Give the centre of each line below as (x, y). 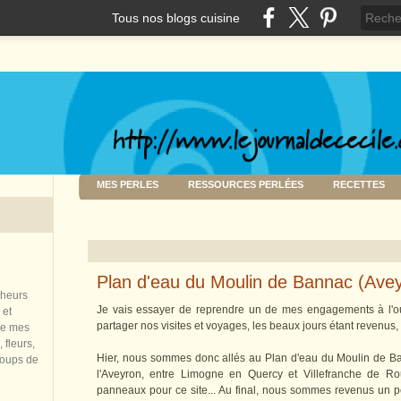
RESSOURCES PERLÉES (246, 185)
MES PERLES (128, 185)
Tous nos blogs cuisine (176, 17)
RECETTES (359, 185)
